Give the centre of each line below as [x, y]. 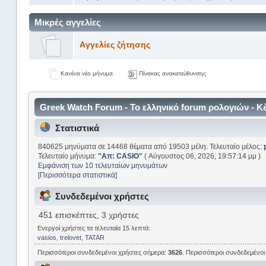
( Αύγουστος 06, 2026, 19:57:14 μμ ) [202, 156]
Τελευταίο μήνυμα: [68, 156]
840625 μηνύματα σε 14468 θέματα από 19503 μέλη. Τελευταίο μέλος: [151, 146]
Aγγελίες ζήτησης [115, 45]
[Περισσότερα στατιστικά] [78, 175]
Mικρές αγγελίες [67, 22]
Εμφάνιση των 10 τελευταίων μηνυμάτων [103, 165]
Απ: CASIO [121, 156]
